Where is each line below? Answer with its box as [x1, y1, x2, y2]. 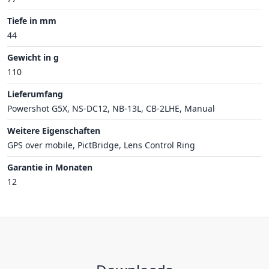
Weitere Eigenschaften [7, 124, 100, 136]
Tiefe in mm [7, 14, 56, 26]
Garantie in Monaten [7, 161, 92, 173]
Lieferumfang [7, 88, 63, 100]
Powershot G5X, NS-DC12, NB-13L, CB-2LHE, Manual [7, 102, 215, 114]
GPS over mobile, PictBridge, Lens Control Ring [7, 139, 195, 151]
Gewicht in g [7, 51, 59, 63]
